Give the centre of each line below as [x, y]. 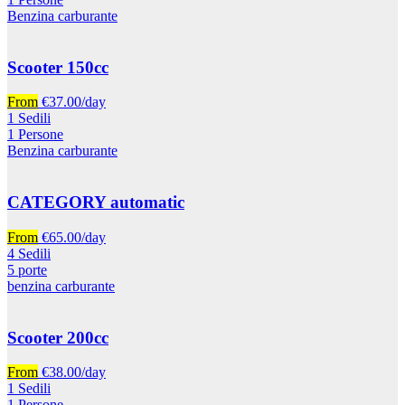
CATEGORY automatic [96, 202]
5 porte [27, 269]
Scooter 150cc [58, 67]
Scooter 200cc [58, 337]
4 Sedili [29, 253]
